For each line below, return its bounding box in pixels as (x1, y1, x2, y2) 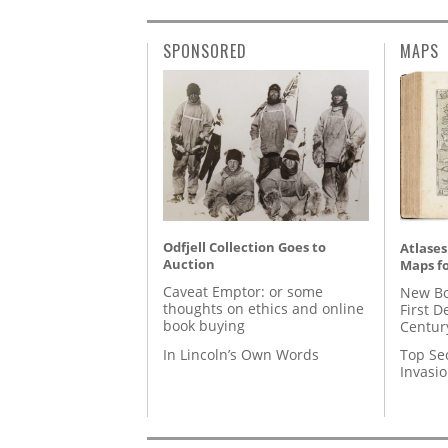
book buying (163, 316, 245, 336)
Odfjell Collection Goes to (163, 238, 326, 257)
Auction (163, 255, 215, 274)
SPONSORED (163, 39, 247, 64)
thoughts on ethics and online (163, 299, 364, 319)
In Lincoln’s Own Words (163, 344, 319, 364)
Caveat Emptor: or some (163, 282, 323, 302)
